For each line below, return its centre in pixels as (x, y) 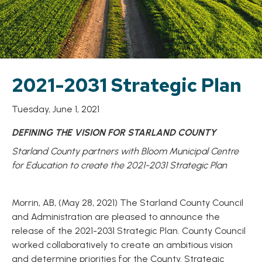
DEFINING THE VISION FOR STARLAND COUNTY (114, 132)
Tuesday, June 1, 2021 (56, 109)
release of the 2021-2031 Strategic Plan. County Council (129, 231)
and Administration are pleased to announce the (116, 217)
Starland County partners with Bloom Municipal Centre (125, 151)
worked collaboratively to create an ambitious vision (122, 245)
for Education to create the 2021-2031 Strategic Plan (119, 165)
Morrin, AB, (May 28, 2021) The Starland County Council (127, 203)
